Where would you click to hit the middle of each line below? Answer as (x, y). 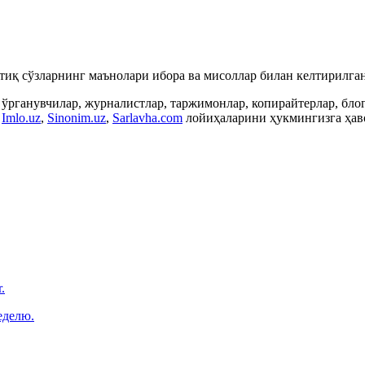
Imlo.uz (21, 118)
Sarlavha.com (147, 118)
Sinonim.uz (77, 118)
